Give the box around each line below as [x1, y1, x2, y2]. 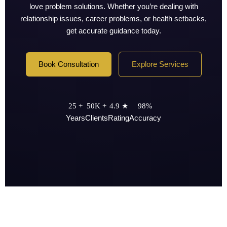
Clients [85, 113, 108, 122]
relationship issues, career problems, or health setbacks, [20, 15, 207, 23]
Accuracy [129, 113, 161, 122]
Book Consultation [38, 60, 99, 68]
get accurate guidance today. [66, 27, 161, 35]
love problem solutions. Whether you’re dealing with [29, 3, 198, 11]
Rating [108, 113, 129, 122]
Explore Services [131, 60, 188, 68]
